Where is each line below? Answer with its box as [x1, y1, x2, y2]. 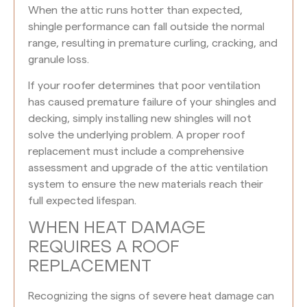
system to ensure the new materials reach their [28, 179, 263, 191]
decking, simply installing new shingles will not [28, 113, 251, 125]
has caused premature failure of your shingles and [28, 97, 276, 108]
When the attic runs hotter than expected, [28, 5, 243, 16]
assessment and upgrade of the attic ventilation [28, 162, 268, 174]
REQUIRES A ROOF [28, 239, 180, 256]
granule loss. [28, 54, 89, 66]
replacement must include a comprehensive [28, 146, 244, 158]
